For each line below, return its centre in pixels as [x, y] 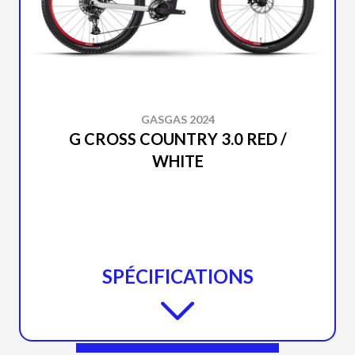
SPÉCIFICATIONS [177, 276]
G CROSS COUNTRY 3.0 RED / [177, 139]
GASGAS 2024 [177, 119]
